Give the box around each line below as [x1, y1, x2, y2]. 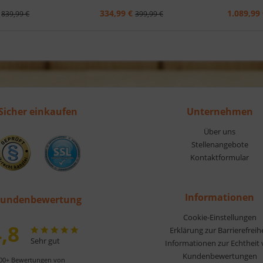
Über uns [204, 126, 235, 137]
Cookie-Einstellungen [183, 211, 257, 222]
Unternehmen [186, 104, 253, 118]
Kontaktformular [190, 151, 249, 163]
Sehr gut [30, 235, 60, 246]
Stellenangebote [191, 139, 248, 150]
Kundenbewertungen [182, 250, 257, 261]
